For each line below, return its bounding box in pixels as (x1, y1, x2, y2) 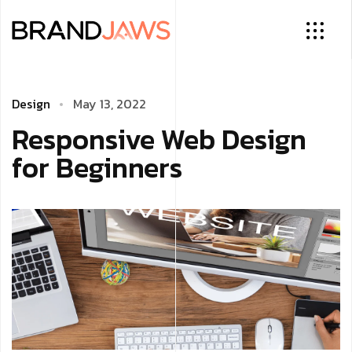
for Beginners (12, 146, 182, 189)
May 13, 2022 (73, 94, 146, 113)
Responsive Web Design (12, 118, 306, 160)
